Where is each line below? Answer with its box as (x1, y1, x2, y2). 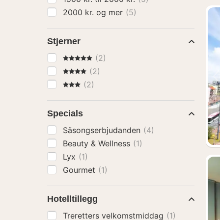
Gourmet (63, 165, 98, 175)
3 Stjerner (62, 79, 99, 89)
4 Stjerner (62, 66, 99, 76)
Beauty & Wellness (63, 138, 133, 148)
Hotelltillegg (47, 194, 98, 204)
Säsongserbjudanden (63, 125, 143, 135)
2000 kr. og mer (96, 7, 125, 17)
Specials (47, 109, 83, 118)
